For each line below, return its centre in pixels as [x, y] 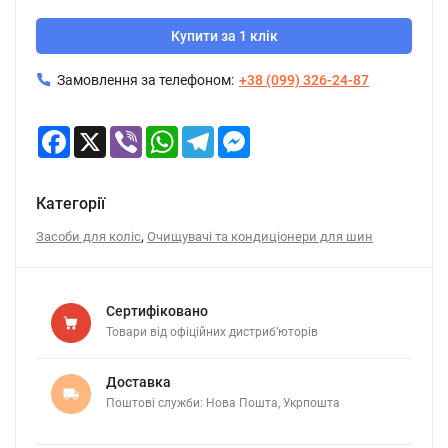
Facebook [100, 134]
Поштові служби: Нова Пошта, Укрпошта [223, 403]
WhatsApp [210, 134]
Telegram [242, 134]
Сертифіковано [157, 311]
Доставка [138, 382]
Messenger [284, 134]
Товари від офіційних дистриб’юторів [212, 332]
